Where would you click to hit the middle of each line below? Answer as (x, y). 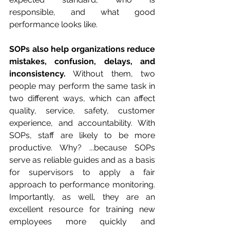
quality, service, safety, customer (82, 110)
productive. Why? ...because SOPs (82, 147)
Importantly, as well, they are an (82, 197)
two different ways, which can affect (82, 98)
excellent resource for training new (82, 209)
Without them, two (110, 73)
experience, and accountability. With (82, 123)
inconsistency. (37, 73)
